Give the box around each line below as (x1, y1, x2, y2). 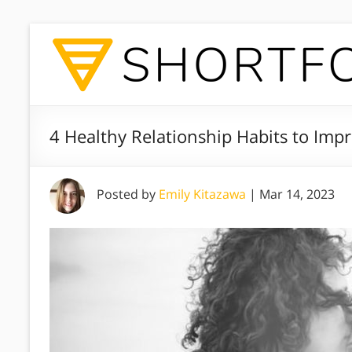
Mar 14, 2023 (259, 185, 335, 203)
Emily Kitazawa (159, 185, 246, 203)
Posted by (97, 185, 159, 203)
